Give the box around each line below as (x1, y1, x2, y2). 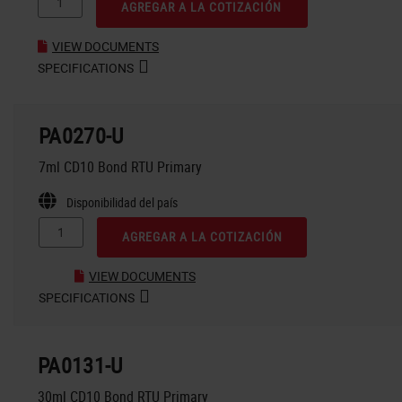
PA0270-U (39, 120, 124, 150)
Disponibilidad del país (66, 193, 178, 211)
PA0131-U (38, 350, 123, 380)
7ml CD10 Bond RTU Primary (39, 156, 202, 177)
